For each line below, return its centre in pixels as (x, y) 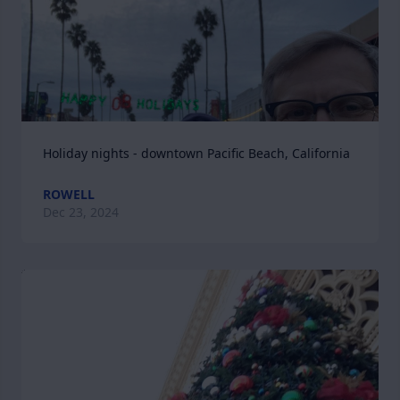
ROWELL (69, 194)
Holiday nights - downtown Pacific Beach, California (196, 153)
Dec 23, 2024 (81, 212)
